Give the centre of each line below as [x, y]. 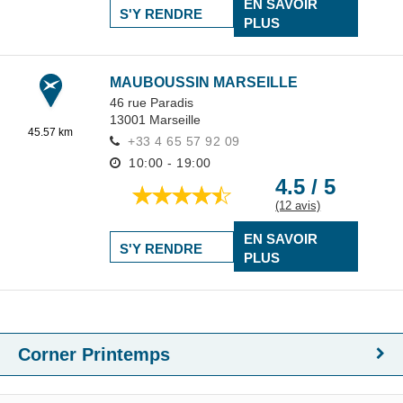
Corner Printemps [94, 354]
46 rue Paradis [152, 103]
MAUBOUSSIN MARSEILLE [204, 82]
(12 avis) [298, 206]
